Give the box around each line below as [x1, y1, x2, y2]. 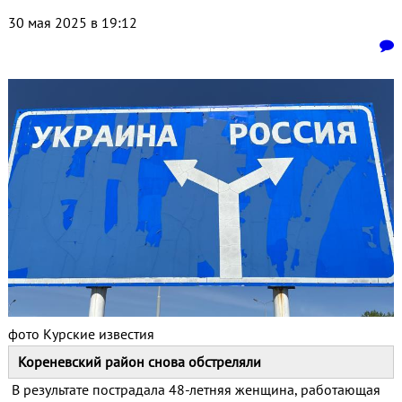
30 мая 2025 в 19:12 [7, 13, 137, 32]
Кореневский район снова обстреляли [17, 352, 261, 371]
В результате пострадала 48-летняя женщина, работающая [7, 380, 380, 398]
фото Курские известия [7, 324, 154, 343]
